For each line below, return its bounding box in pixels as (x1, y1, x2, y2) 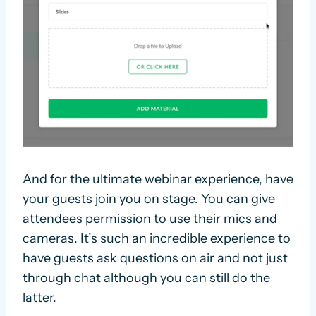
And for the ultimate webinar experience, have (23, 171, 293, 188)
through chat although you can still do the (23, 270, 270, 286)
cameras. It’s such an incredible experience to (23, 231, 291, 247)
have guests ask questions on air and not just (23, 250, 288, 267)
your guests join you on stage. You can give (23, 191, 275, 207)
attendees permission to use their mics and (23, 211, 277, 227)
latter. (23, 290, 56, 306)
